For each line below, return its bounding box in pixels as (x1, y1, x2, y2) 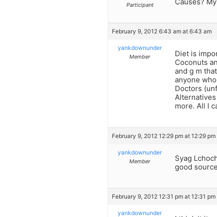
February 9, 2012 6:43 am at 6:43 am (112, 28, 212, 35)
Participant (126, 1, 154, 8)
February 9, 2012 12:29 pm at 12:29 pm (112, 132, 216, 139)
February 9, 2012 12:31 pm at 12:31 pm (112, 192, 216, 200)
